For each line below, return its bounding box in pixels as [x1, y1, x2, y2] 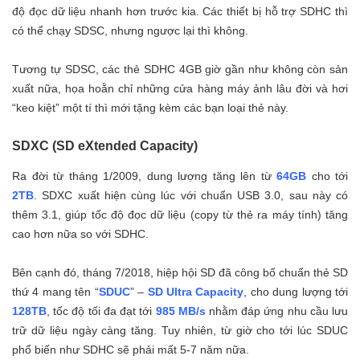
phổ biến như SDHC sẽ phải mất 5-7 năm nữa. [12, 343, 249, 357]
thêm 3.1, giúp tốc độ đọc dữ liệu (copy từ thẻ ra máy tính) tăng [12, 208, 348, 222]
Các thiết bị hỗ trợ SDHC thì [202, 5, 349, 18]
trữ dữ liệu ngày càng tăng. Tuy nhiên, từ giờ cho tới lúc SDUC [12, 324, 348, 337]
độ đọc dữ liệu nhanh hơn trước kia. [12, 5, 203, 18]
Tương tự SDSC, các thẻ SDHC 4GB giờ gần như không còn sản [12, 63, 348, 76]
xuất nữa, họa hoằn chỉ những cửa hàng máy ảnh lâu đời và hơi [12, 82, 348, 96]
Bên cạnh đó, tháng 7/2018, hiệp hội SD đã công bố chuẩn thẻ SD [12, 266, 348, 280]
